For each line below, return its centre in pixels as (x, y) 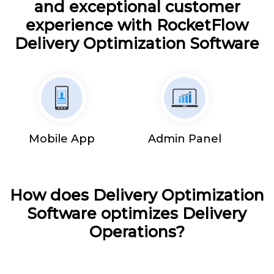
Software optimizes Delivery (137, 213)
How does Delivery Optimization (137, 195)
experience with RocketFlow (137, 25)
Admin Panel (185, 139)
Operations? (137, 231)
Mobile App (61, 139)
